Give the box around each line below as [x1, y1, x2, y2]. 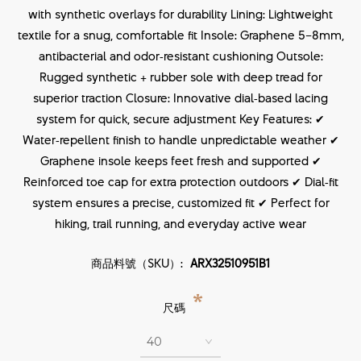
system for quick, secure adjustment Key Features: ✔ [36, 110, 325, 127]
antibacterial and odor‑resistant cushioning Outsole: [38, 48, 323, 64]
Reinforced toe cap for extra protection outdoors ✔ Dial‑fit [23, 173, 338, 190]
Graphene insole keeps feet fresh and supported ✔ [39, 152, 322, 169]
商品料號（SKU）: [91, 255, 183, 272]
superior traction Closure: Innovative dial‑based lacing [33, 89, 328, 106]
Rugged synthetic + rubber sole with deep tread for [39, 68, 322, 85]
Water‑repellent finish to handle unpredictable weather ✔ [22, 131, 339, 148]
